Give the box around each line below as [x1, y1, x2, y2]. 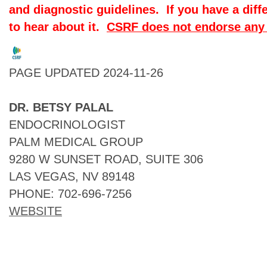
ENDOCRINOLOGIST [9, 118, 125, 131]
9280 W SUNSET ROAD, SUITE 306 [9, 153, 203, 166]
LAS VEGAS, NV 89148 [9, 170, 135, 183]
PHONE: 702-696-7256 [9, 187, 132, 200]
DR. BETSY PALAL [9, 101, 113, 114]
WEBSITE [9, 204, 62, 218]
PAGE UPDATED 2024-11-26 [9, 66, 163, 79]
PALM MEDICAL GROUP [9, 135, 143, 148]
